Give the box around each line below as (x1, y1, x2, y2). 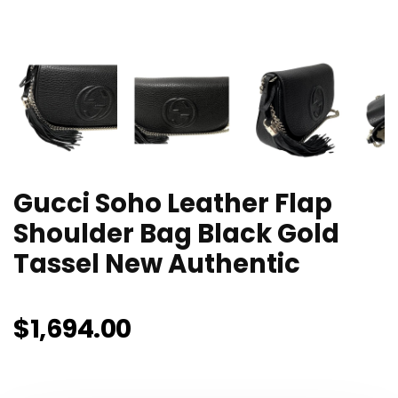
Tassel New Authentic (13, 246, 300, 283)
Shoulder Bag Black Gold (13, 216, 339, 252)
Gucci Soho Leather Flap (13, 186, 332, 222)
